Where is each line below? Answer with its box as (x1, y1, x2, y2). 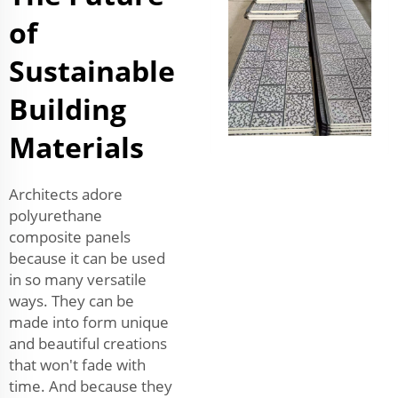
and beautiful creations (9, 332, 167, 354)
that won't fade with (9, 354, 146, 375)
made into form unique (9, 311, 169, 332)
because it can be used (9, 247, 165, 268)
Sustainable (9, 51, 175, 90)
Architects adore (9, 183, 123, 204)
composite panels (9, 226, 131, 247)
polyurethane (9, 204, 102, 226)
